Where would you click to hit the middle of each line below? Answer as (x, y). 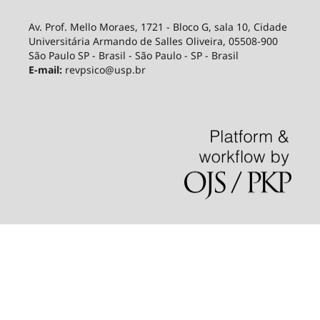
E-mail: (45, 69)
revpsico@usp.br (104, 69)
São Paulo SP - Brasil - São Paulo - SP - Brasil (133, 55)
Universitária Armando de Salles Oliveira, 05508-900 (153, 41)
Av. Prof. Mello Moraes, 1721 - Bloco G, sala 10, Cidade (157, 26)
